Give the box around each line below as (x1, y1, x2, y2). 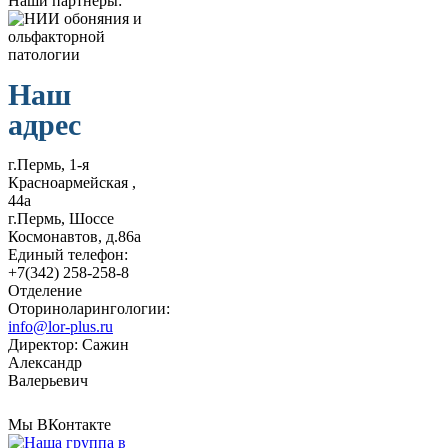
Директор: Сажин (8, 335, 129, 353)
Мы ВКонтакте (8, 415, 119, 433)
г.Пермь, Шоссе (8, 209, 114, 227)
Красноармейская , (8, 173, 136, 191)
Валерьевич (8, 371, 88, 389)
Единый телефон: (8, 245, 128, 263)
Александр (8, 353, 82, 371)
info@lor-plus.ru (8, 317, 113, 335)
